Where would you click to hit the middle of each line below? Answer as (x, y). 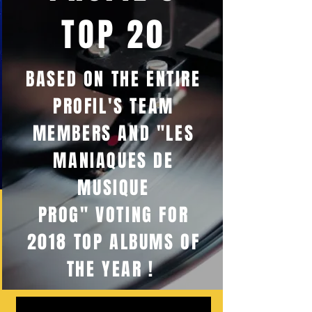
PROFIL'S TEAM (114, 106)
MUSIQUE (114, 188)
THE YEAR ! (114, 269)
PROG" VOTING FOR (114, 215)
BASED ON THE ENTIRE (114, 79)
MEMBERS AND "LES (114, 133)
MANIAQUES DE (114, 161)
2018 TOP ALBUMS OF (114, 242)
